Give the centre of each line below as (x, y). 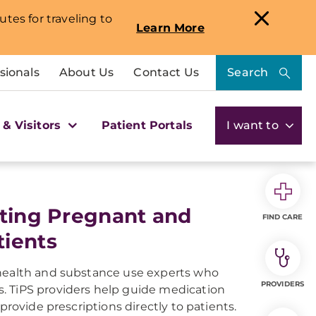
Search (248, 72)
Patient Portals (147, 125)
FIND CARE (282, 217)
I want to (254, 125)
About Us (86, 72)
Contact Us (166, 72)
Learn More (170, 28)
